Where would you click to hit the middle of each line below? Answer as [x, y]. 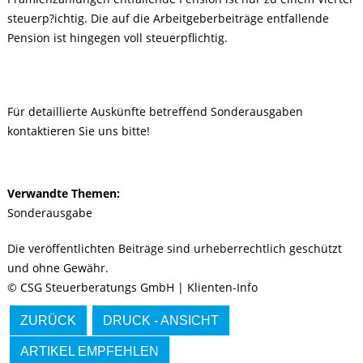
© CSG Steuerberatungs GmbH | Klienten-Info [133, 287]
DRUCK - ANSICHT [161, 320]
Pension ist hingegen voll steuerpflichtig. [118, 38]
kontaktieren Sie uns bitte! [79, 131]
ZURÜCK [49, 320]
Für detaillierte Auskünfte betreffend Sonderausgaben [156, 111]
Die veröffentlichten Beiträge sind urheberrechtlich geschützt [175, 248]
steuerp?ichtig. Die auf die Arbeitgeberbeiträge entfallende [169, 18]
